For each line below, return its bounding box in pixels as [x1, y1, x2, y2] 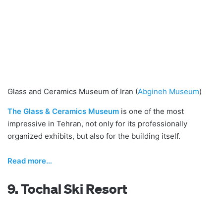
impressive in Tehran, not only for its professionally [7, 118, 187, 128]
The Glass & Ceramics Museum [7, 106, 119, 116]
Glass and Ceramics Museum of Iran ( [7, 86, 138, 96]
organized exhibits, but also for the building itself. [7, 131, 180, 141]
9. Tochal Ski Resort [7, 180, 127, 197]
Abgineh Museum [138, 86, 199, 96]
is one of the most [119, 106, 184, 116]
